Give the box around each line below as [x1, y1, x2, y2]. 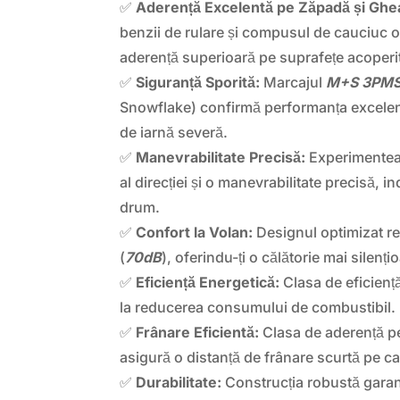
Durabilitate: [136, 372, 222, 391]
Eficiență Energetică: [136, 272, 280, 291]
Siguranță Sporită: [136, 72, 261, 91]
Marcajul [260, 72, 327, 91]
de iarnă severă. [120, 122, 229, 141]
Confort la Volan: [136, 222, 254, 241]
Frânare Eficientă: [136, 322, 260, 341]
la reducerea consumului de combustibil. [120, 297, 396, 316]
